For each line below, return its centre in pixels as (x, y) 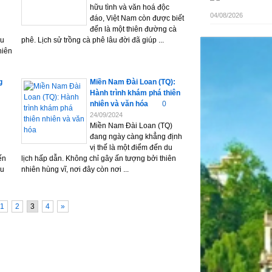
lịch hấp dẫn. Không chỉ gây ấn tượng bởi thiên (99, 158)
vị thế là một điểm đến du (131, 148)
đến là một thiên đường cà (133, 29)
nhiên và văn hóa (119, 104)
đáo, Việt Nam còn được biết (137, 18)
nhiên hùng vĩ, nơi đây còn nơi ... (75, 169)
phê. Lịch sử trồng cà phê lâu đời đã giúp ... (93, 40)
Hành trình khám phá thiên (135, 93)
